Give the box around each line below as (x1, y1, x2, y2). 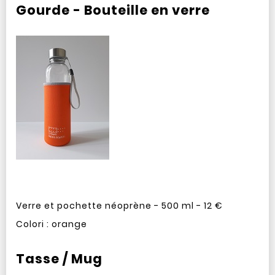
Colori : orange (15, 218, 87, 230)
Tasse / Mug (15, 250, 103, 268)
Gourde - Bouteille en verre (15, 1, 210, 19)
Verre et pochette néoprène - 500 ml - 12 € (15, 199, 223, 212)
